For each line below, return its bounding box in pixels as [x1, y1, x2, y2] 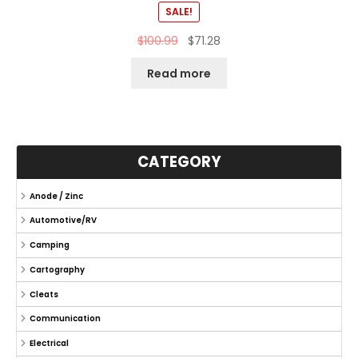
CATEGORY [137, 152, 221, 173]
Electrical [29, 337, 69, 350]
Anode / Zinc [29, 189, 83, 202]
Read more [147, 65, 211, 82]
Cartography [29, 263, 85, 276]
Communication [29, 312, 101, 325]
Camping [29, 239, 70, 252]
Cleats [29, 288, 58, 300]
